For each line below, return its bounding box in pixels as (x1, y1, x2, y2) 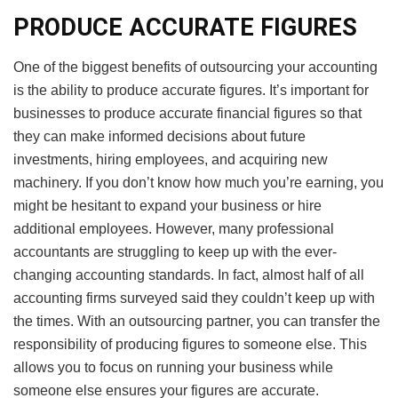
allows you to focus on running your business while (13, 360, 333, 376)
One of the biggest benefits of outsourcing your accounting (13, 60, 378, 76)
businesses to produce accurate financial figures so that (13, 106, 362, 122)
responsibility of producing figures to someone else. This (13, 337, 367, 353)
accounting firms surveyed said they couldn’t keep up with (13, 291, 375, 306)
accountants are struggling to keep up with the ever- (13, 244, 337, 260)
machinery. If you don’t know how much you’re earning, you (13, 175, 384, 191)
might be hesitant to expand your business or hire (13, 198, 322, 214)
